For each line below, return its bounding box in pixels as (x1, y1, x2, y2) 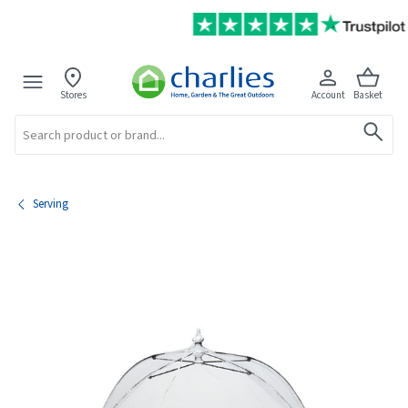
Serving (33, 195, 68, 212)
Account (311, 87, 345, 102)
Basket (353, 87, 383, 102)
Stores (59, 87, 87, 102)
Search (15, 114, 40, 127)
